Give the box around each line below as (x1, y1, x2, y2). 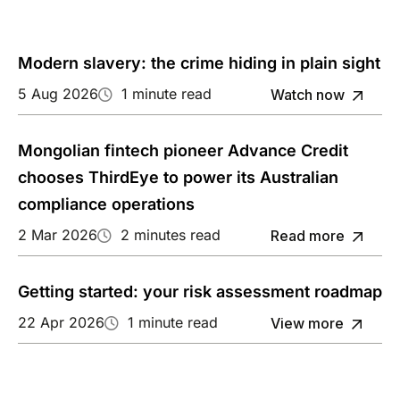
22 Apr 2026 (18, 313, 104, 332)
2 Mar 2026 (18, 226, 97, 245)
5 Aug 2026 (18, 85, 98, 104)
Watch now (270, 86, 345, 104)
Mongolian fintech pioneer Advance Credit (18, 141, 348, 161)
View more (270, 314, 344, 333)
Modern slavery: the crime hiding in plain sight (18, 54, 380, 73)
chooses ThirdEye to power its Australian (18, 168, 338, 187)
